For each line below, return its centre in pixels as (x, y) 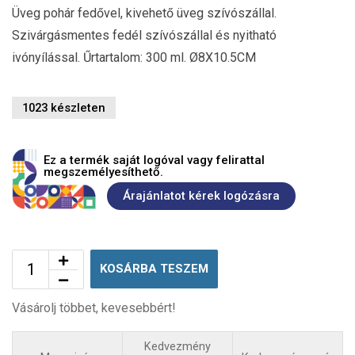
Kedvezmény (177, 346)
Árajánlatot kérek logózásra (201, 196)
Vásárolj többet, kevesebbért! (94, 307)
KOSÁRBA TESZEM (154, 268)
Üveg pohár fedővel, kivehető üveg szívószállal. (144, 13)
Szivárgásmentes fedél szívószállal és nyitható (144, 35)
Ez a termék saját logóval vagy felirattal (154, 160)
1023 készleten (64, 107)
